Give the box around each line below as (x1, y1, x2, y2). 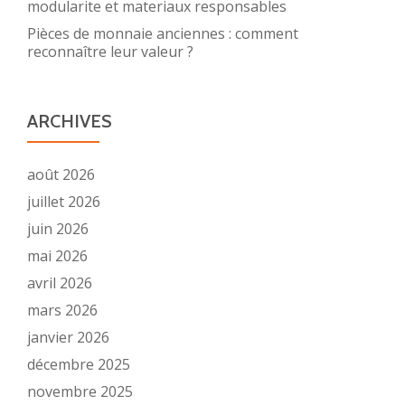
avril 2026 (27, 273, 92, 293)
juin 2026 (27, 219, 89, 239)
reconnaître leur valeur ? (27, 42, 193, 61)
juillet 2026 (27, 192, 100, 212)
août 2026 (27, 165, 95, 184)
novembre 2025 (27, 381, 133, 401)
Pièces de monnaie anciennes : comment (27, 24, 298, 43)
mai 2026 (27, 246, 88, 266)
